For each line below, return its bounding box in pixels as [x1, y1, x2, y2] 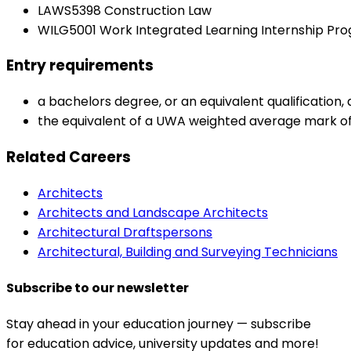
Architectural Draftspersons [38, 223, 212, 241]
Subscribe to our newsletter [6, 278, 189, 297]
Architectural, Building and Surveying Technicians [38, 242, 338, 261]
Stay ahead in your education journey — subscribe [6, 315, 311, 334]
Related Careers [6, 146, 131, 168]
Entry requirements [6, 55, 154, 77]
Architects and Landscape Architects [38, 203, 268, 222]
